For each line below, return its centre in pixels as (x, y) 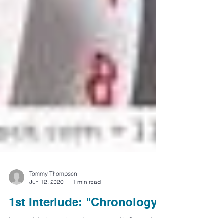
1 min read (87, 197)
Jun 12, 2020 (46, 197)
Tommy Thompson (53, 189)
